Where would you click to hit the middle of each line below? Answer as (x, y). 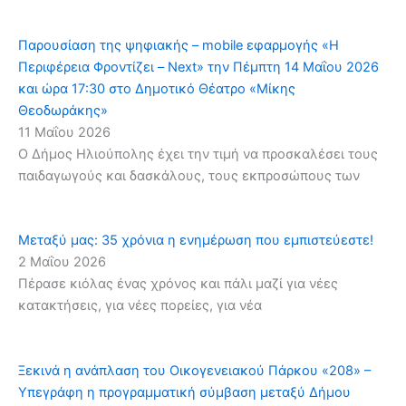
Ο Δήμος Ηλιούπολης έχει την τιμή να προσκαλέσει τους (198, 154)
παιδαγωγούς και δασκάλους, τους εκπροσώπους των (189, 175)
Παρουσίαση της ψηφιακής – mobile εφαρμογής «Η (179, 45)
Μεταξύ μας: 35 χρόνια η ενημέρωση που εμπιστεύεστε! (196, 241)
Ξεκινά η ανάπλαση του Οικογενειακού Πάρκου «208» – (194, 370)
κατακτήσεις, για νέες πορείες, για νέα (140, 306)
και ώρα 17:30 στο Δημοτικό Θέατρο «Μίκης (157, 88)
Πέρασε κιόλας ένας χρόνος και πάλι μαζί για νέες (178, 284)
